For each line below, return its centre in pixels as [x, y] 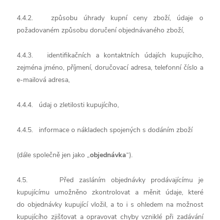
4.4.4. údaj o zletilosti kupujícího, [68, 105]
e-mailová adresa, [43, 80]
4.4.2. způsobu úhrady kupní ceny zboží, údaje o [110, 18]
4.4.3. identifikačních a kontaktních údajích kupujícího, [110, 55]
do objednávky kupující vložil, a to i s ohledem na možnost [110, 205]
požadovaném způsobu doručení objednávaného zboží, [101, 30]
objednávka [108, 155]
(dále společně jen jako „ [54, 155]
